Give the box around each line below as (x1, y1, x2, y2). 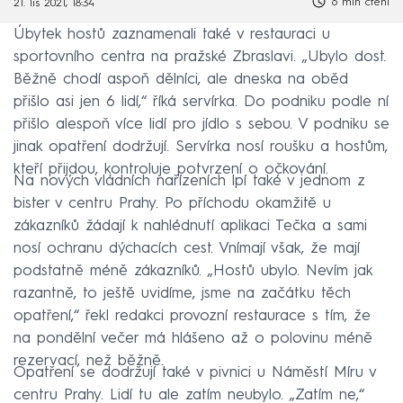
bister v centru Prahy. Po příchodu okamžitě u (13, 195, 331, 211)
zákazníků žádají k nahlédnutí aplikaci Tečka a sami (13, 218, 367, 234)
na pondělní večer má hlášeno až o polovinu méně (13, 330, 372, 346)
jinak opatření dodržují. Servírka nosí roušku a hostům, (13, 139, 388, 155)
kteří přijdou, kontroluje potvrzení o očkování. (13, 161, 328, 177)
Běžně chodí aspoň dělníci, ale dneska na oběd (13, 71, 348, 87)
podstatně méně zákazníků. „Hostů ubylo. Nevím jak (13, 263, 372, 279)
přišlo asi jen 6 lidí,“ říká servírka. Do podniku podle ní (13, 94, 389, 110)
